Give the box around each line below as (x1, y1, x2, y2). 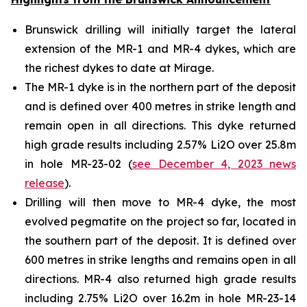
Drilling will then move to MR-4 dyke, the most (25, 195, 296, 210)
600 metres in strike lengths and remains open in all (25, 253, 296, 267)
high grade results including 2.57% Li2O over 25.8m (25, 138, 296, 152)
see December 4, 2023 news (132, 157, 297, 171)
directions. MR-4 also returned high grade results (25, 272, 296, 286)
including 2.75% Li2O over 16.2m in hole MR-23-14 (25, 291, 296, 306)
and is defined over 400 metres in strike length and (25, 99, 296, 114)
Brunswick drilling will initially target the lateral (25, 23, 296, 37)
